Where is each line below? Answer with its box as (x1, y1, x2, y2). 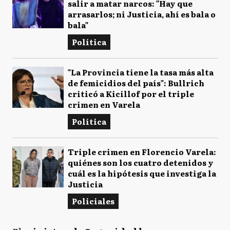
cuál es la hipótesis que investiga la (68, 167, 216, 179)
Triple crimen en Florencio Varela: (68, 146, 216, 158)
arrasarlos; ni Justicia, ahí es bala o (68, 8, 216, 20)
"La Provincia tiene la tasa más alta (68, 66, 214, 78)
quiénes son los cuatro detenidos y (68, 157, 214, 168)
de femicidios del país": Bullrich (68, 77, 204, 89)
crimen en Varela (68, 99, 140, 110)
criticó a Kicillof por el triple (68, 88, 194, 100)
